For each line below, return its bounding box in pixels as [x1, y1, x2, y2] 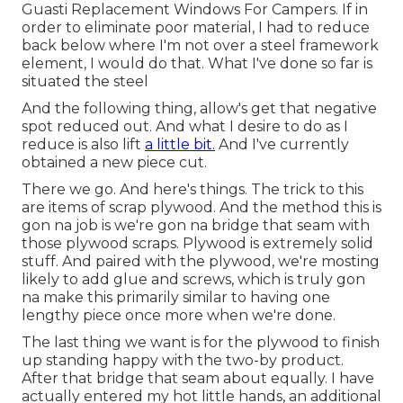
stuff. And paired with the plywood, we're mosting [22, 252, 380, 270]
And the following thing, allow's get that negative [22, 99, 377, 117]
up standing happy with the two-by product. [22, 351, 344, 369]
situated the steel [22, 72, 148, 90]
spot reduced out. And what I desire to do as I [22, 117, 348, 135]
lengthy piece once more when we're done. [22, 306, 336, 324]
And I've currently [215, 135, 349, 153]
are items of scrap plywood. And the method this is [22, 198, 381, 216]
